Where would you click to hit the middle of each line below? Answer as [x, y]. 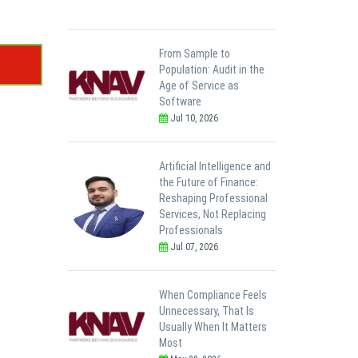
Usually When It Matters [213, 326]
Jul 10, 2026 [193, 118]
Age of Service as [199, 85]
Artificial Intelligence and [215, 166]
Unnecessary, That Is [206, 310]
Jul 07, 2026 [193, 247]
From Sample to [194, 53]
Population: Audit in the [211, 69]
